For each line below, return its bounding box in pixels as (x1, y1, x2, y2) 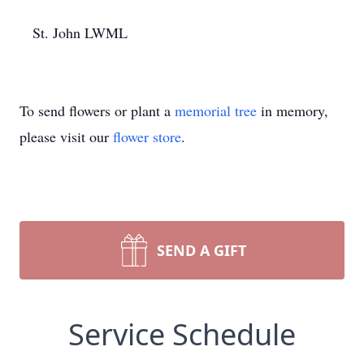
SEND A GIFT (157, 240, 246, 260)
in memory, (257, 101, 328, 120)
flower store (113, 127, 181, 146)
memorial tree (175, 101, 257, 120)
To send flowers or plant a (19, 101, 175, 120)
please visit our (19, 127, 113, 146)
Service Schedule (68, 314, 296, 354)
